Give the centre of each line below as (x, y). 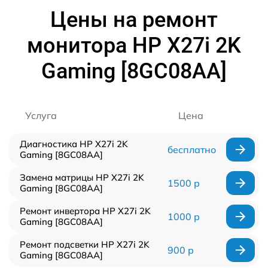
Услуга (41, 115)
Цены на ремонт (134, 19)
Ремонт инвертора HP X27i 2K (85, 211)
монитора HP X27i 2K (134, 45)
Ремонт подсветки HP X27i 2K (85, 244)
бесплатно (191, 149)
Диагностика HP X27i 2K (74, 144)
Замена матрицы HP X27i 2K (82, 177)
